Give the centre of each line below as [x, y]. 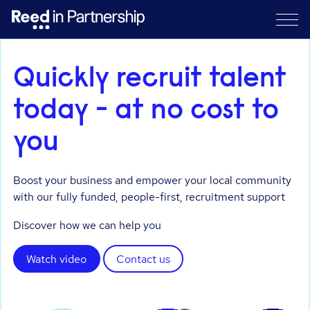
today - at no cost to [146, 111]
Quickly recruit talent [150, 80]
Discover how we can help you [88, 225]
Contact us [143, 259]
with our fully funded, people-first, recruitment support [149, 196]
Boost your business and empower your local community [153, 180]
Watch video [57, 259]
